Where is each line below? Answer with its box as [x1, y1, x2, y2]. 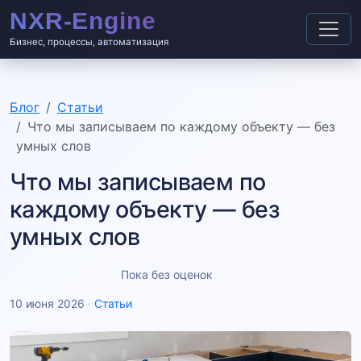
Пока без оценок [121, 268, 214, 282]
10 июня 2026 [10, 297, 85, 311]
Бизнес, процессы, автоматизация [10, 36, 168, 48]
